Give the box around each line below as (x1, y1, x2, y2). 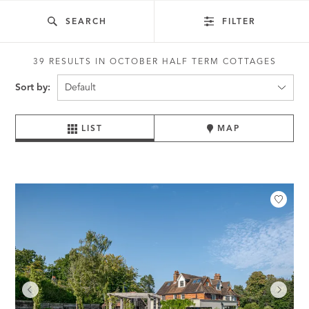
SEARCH (61, 18, 107, 26)
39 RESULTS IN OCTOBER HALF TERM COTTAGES (32, 58, 277, 66)
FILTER (217, 18, 260, 26)
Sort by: (15, 83, 51, 92)
